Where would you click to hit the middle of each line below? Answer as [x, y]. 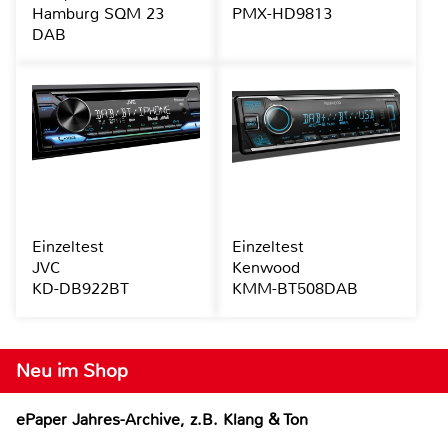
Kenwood [265, 268]
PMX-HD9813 [281, 14]
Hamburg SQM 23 [98, 14]
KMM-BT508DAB [294, 289]
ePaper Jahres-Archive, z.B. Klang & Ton [162, 420]
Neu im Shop [72, 371]
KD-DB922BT [80, 289]
